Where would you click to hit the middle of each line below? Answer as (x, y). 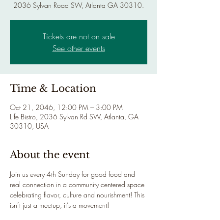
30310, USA (29, 126)
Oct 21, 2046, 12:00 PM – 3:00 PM (66, 107)
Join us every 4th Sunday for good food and (73, 174)
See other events (79, 48)
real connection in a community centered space (78, 184)
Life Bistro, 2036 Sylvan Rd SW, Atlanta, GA (74, 117)
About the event (50, 155)
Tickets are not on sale (79, 36)
